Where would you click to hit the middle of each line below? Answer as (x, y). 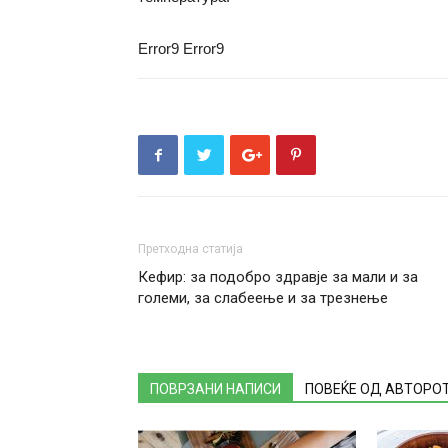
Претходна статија (190, 249)
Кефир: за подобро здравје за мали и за (278, 277)
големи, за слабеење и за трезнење (263, 298)
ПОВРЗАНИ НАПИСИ (215, 389)
